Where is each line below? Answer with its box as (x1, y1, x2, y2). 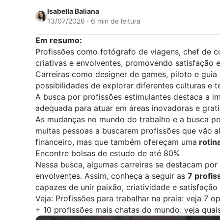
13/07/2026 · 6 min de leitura (47, 17, 140, 26)
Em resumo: (35, 35, 82, 46)
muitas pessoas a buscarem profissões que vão (35, 126, 212, 136)
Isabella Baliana (47, 7, 99, 16)
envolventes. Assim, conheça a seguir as (35, 171, 188, 181)
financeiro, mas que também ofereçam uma (35, 137, 197, 147)
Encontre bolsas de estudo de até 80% (35, 148, 180, 159)
